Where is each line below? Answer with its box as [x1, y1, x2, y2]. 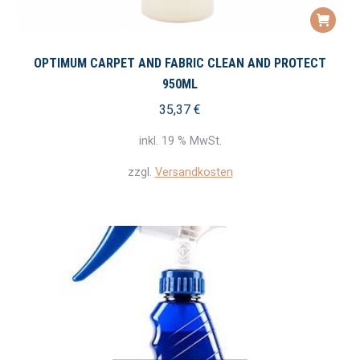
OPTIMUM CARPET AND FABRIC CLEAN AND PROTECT [34, 55, 326, 71]
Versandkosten [154, 165, 233, 179]
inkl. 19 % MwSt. [138, 133, 222, 148]
